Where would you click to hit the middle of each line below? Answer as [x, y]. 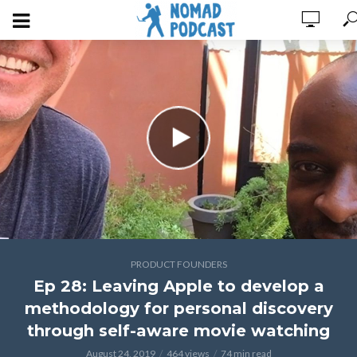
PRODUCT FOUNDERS [178, 264]
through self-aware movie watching [178, 331]
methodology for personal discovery [178, 308]
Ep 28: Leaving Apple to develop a [178, 286]
